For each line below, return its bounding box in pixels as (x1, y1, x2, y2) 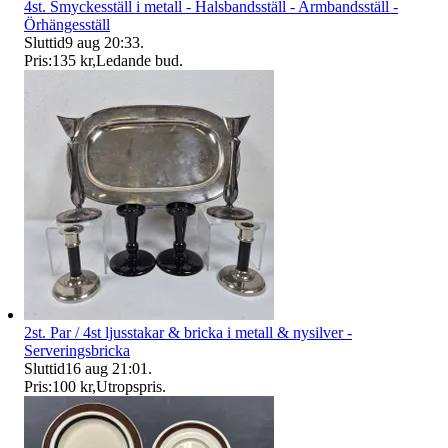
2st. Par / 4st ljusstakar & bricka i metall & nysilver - (24, 324, 352, 342)
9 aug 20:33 (65, 34, 140, 52)
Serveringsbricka (24, 342, 130, 360)
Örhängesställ (24, 16, 110, 34)
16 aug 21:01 (65, 360, 148, 378)
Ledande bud (96, 52, 179, 70)
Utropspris (96, 378, 162, 396)
